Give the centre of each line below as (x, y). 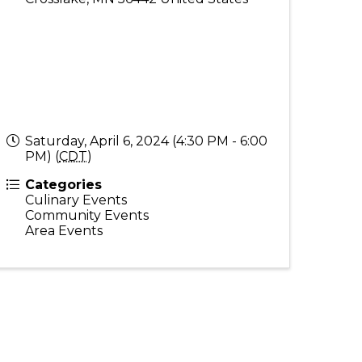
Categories (64, 185)
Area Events (64, 231)
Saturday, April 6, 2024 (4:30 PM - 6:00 (147, 141)
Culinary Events (76, 200)
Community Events (87, 216)
